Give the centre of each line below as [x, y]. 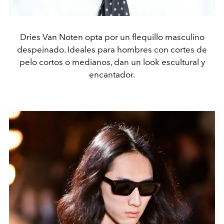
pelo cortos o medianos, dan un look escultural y [112, 62]
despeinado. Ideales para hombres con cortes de [112, 49]
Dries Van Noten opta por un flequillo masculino [112, 37]
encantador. [112, 74]
